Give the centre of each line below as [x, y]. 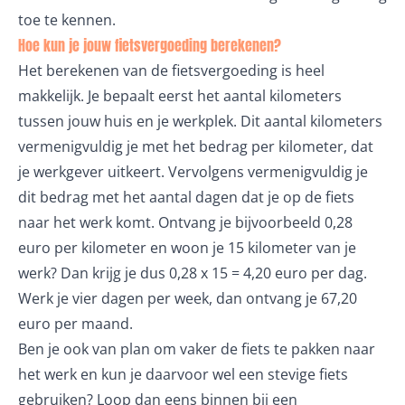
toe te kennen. [67, 20]
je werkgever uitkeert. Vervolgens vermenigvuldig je [193, 172]
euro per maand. [75, 324]
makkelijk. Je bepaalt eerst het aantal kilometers [180, 96]
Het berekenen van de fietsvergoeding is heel [171, 71]
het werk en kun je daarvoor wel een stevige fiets [183, 374]
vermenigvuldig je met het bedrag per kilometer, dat [196, 146]
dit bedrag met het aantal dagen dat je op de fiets [186, 197]
